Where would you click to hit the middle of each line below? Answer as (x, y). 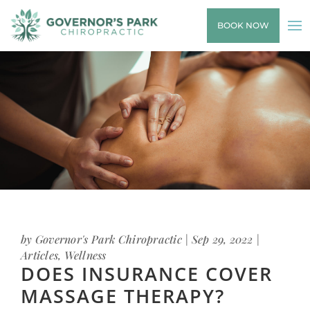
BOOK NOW (243, 25)
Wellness (85, 255)
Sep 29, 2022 (222, 239)
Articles (39, 255)
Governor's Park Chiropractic (108, 239)
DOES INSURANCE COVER (147, 274)
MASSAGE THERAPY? (123, 296)
